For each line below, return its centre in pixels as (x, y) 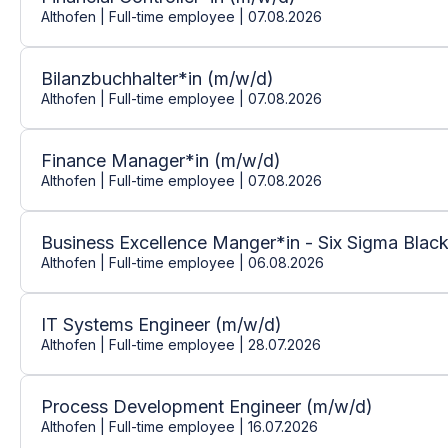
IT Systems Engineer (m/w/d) (161, 324)
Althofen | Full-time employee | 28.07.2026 (181, 344)
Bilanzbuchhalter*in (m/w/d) (157, 78)
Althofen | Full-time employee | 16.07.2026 (179, 426)
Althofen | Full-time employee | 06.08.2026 (182, 262)
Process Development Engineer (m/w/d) (207, 406)
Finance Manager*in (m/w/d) (161, 160)
